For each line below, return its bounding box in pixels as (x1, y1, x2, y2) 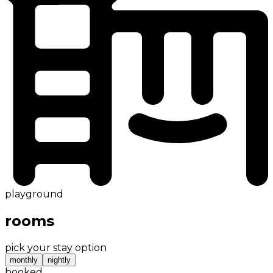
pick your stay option (5, 241, 107, 253)
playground (5, 188, 63, 200)
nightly (48, 255, 71, 264)
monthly (10, 255, 38, 264)
